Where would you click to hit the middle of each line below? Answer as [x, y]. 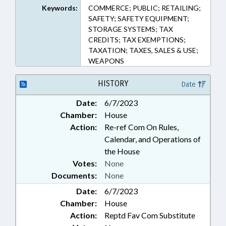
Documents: [74, 175]
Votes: [85, 163]
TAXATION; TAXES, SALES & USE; [143, 50]
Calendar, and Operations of [153, 139]
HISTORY [113, 83]
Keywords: [60, 8]
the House [122, 151]
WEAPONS [106, 61]
